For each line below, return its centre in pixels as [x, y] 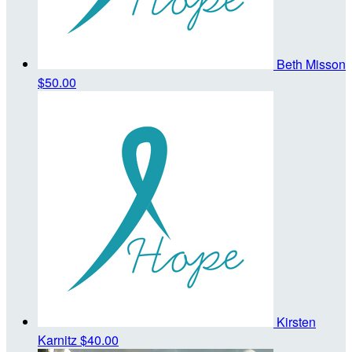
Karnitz [59, 339]
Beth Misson [311, 64]
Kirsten [296, 321]
